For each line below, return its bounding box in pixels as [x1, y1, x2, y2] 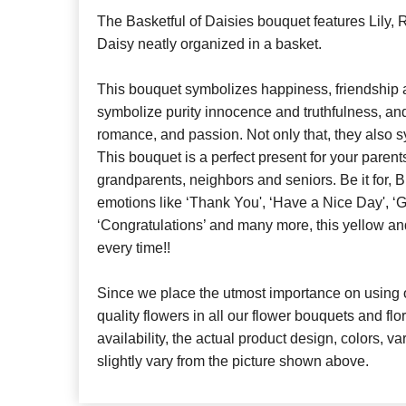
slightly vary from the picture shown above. [97, 353, 369, 370]
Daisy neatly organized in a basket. [97, 36, 322, 53]
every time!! [97, 240, 170, 256]
